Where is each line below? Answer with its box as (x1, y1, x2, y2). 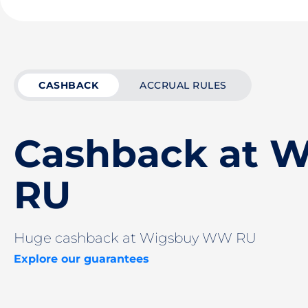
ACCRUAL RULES (140, 79, 227, 91)
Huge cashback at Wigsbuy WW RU (14, 230, 256, 246)
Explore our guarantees (14, 252, 149, 265)
